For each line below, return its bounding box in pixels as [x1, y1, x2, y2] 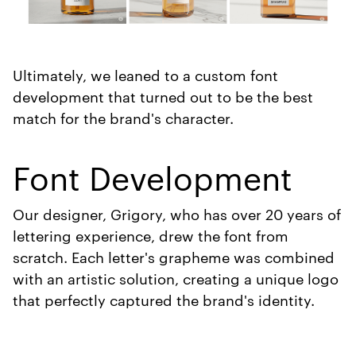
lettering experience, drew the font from [13, 225, 288, 246]
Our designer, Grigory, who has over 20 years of [13, 203, 341, 224]
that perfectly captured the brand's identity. [13, 289, 315, 310]
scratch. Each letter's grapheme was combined [13, 246, 335, 267]
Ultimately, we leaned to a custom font [13, 64, 278, 85]
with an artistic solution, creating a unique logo [13, 268, 339, 288]
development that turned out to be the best [13, 86, 313, 106]
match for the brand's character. [13, 107, 234, 128]
